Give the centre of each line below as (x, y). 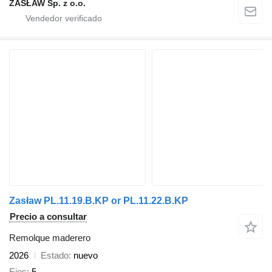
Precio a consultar (48, 216)
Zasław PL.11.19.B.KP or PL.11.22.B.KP (99, 201)
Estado (55, 255)
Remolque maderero (50, 238)
